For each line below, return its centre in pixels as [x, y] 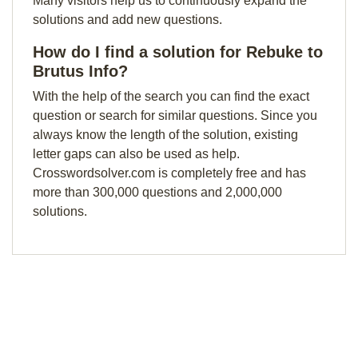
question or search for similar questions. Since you [175, 115]
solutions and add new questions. [127, 20]
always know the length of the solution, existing [165, 135]
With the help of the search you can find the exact [171, 96]
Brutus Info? [80, 71]
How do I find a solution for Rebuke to [178, 52]
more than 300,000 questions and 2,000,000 [157, 192]
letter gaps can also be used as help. [136, 154]
